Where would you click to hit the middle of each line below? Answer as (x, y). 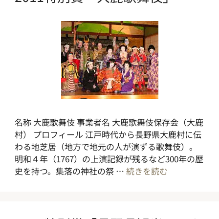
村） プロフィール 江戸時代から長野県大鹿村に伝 (108, 134)
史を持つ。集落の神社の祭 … (70, 171)
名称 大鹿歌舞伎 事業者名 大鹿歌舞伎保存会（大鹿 (109, 122)
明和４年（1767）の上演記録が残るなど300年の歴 (109, 159)
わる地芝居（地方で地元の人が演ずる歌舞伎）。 (106, 146)
